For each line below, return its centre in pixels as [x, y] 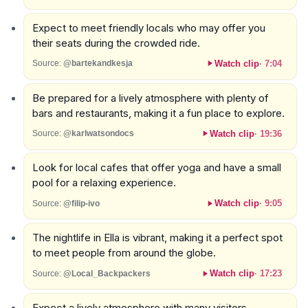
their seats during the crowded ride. [116, 43]
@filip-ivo [81, 203]
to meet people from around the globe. [124, 253]
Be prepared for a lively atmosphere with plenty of [150, 98]
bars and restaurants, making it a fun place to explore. [158, 113]
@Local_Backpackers [107, 273]
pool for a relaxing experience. [104, 183]
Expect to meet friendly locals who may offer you [148, 27]
